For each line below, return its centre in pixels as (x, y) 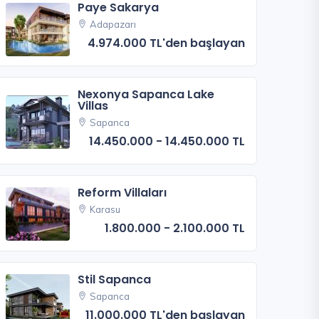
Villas (93, 106)
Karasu (105, 209)
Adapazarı (113, 25)
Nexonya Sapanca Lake (146, 95)
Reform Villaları (122, 192)
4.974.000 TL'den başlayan (166, 43)
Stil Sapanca (115, 279)
